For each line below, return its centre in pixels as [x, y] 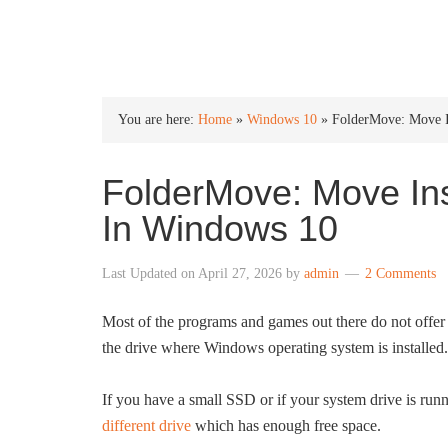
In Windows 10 [220, 228]
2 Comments [400, 273]
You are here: [158, 119]
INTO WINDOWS [207, 31]
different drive [146, 425]
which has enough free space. [286, 425]
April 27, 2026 [240, 273]
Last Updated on [150, 273]
